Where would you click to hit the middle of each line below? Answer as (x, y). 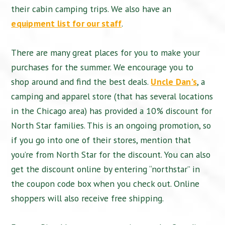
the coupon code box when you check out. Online (105, 184)
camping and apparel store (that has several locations (112, 96)
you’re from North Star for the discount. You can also (111, 155)
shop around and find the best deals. (81, 82)
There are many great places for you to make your (106, 53)
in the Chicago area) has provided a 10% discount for (112, 111)
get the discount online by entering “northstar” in (106, 169)
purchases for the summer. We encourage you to (102, 67)
